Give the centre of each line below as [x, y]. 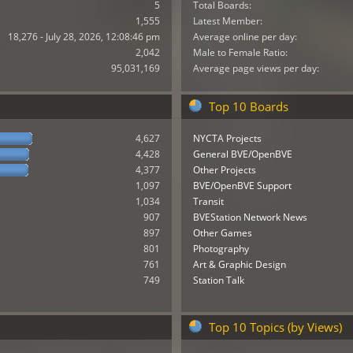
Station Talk [218, 281]
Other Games [222, 233]
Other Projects [224, 170]
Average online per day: [245, 36]
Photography [221, 249]
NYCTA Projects [227, 139]
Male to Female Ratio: [240, 52]
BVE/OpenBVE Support [242, 186]
